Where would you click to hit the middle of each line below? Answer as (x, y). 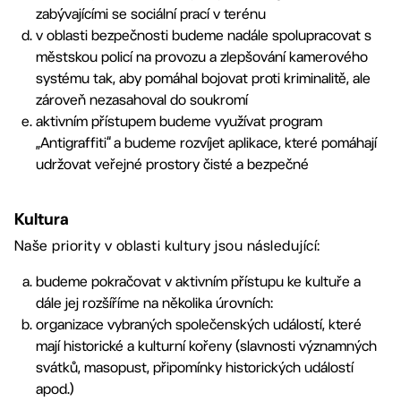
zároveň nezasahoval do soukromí (142, 100)
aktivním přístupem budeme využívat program (179, 121)
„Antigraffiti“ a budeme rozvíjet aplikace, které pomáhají (206, 143)
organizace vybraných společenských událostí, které (199, 324)
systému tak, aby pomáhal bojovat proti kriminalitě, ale (203, 78)
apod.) (55, 389)
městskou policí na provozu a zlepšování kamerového (202, 57)
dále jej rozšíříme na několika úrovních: (154, 303)
